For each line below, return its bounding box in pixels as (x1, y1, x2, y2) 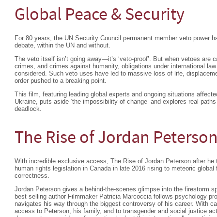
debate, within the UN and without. (15, 42, 110, 49)
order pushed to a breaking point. (15, 77, 107, 84)
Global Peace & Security (15, 7, 185, 25)
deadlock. (15, 105, 42, 112)
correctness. (15, 172, 49, 179)
